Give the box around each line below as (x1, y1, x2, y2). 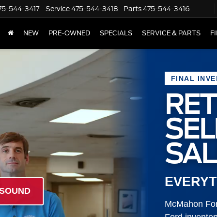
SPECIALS (100, 30, 132, 37)
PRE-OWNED (48, 30, 90, 37)
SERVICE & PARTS (142, 30, 201, 37)
